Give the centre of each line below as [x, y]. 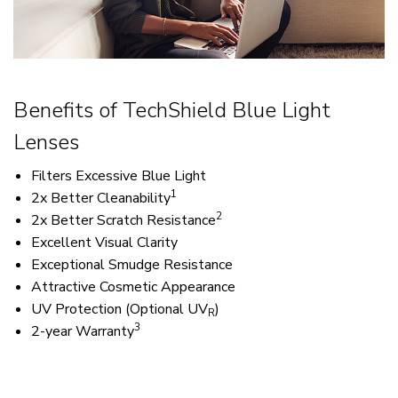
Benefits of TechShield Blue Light [172, 110]
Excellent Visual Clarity [104, 242]
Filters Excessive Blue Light [119, 175]
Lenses [46, 142]
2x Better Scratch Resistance [123, 220]
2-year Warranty [83, 331]
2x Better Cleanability [101, 198]
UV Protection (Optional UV [119, 309]
